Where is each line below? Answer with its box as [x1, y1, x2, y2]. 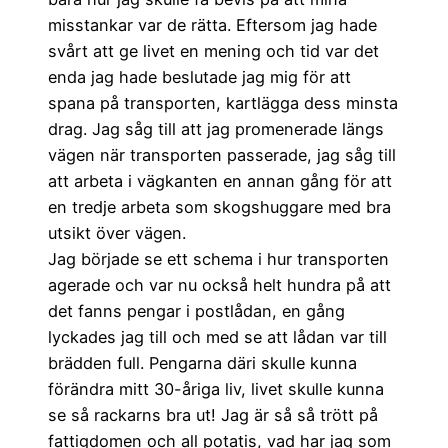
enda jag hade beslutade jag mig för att [48, 66, 351, 87]
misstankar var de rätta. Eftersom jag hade [48, 14, 377, 35]
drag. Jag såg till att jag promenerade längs [48, 118, 384, 139]
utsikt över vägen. [48, 222, 186, 243]
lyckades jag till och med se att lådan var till [48, 326, 387, 347]
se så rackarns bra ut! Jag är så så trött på [48, 404, 378, 425]
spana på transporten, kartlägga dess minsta [48, 92, 398, 113]
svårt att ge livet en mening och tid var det [48, 40, 379, 61]
